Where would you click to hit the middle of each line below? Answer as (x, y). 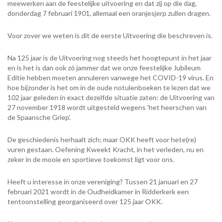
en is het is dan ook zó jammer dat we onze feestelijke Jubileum (104, 68)
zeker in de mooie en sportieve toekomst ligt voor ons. (91, 160)
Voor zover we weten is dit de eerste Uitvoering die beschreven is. (110, 36)
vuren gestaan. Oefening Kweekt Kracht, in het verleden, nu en (106, 150)
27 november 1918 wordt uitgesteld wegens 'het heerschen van (107, 108)
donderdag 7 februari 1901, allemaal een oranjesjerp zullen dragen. (109, 13)
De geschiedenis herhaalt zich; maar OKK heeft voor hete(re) (102, 140)
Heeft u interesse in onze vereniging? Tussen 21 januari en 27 (103, 182)
